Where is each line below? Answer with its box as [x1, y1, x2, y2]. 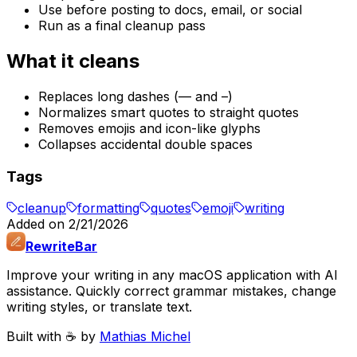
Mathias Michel [100, 328, 190, 345]
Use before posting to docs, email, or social [38, 2, 302, 18]
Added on [6, 216, 69, 233]
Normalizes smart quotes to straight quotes [38, 104, 299, 120]
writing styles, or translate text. [6, 299, 192, 316]
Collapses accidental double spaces [38, 135, 253, 152]
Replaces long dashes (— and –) [38, 88, 233, 104]
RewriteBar [25, 238, 97, 255]
